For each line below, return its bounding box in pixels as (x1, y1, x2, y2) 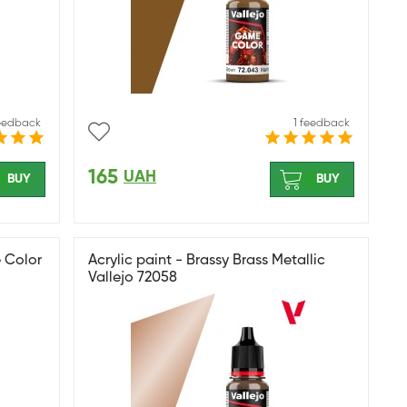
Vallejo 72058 (88, 271, 177, 285)
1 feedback (293, 118, 350, 129)
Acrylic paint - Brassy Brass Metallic (88, 253, 325, 268)
